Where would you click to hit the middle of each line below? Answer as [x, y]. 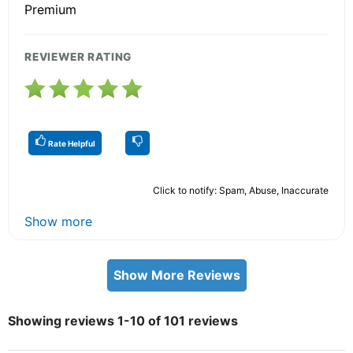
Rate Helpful [71, 143]
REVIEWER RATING [78, 56]
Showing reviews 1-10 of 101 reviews [123, 320]
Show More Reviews [176, 275]
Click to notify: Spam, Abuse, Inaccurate [241, 190]
